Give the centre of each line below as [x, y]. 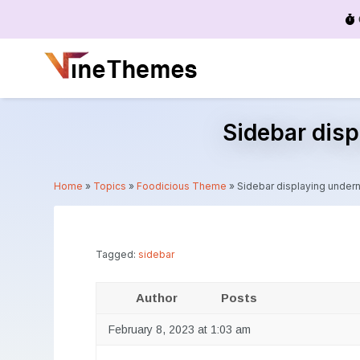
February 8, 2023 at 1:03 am [180, 330]
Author [157, 298]
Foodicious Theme [182, 186]
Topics [110, 186]
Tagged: [117, 255]
